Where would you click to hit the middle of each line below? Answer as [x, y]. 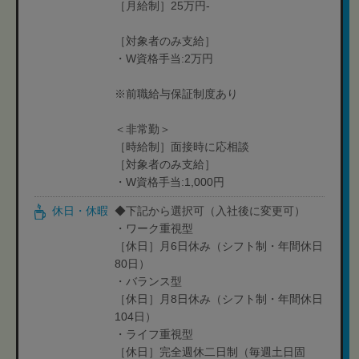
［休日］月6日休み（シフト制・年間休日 [219, 246]
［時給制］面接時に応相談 [182, 147]
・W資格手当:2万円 [164, 58]
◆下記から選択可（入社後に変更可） [210, 211]
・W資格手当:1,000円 [169, 182]
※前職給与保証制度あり [176, 94]
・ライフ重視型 [154, 334]
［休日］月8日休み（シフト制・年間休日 [219, 299]
